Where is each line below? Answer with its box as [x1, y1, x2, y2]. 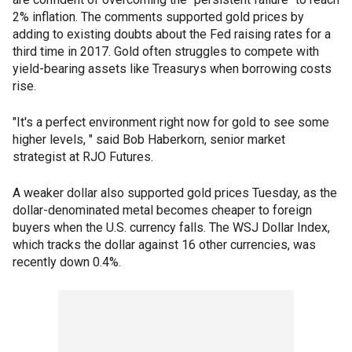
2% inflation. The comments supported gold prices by [13, 9, 304, 24]
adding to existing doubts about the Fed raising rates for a [13, 27, 331, 42]
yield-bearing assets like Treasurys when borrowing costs [13, 61, 332, 76]
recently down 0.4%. [13, 255, 121, 269]
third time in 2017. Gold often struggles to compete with [13, 44, 319, 59]
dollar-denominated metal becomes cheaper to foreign [13, 203, 312, 218]
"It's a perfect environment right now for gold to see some [13, 115, 329, 130]
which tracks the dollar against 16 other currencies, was [13, 237, 316, 252]
